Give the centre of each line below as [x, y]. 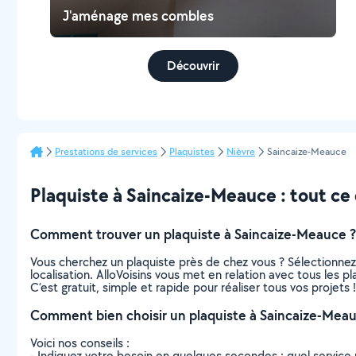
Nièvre [241, 151]
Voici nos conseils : [80, 343]
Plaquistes [192, 151]
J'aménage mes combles [139, 15]
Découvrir [193, 66]
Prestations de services [106, 151]
